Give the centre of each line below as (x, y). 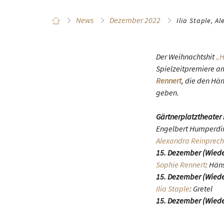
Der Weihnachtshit (186, 56)
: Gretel (201, 188)
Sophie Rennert (181, 164)
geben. (167, 92)
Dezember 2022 (135, 20)
